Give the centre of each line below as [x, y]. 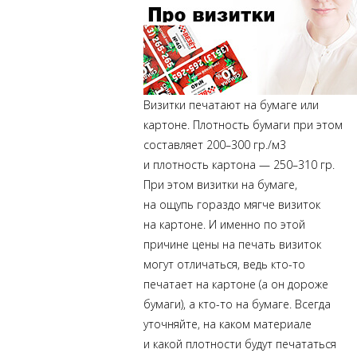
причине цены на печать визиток [232, 244]
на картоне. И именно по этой [224, 224]
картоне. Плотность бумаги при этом [243, 125]
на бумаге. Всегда [282, 304]
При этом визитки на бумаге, [220, 184]
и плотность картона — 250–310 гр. [239, 165]
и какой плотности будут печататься [240, 344]
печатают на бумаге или [252, 105]
